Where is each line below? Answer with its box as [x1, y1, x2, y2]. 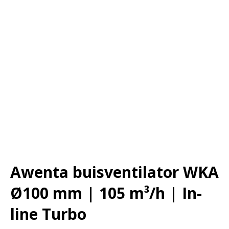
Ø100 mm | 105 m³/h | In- [10, 182, 202, 203]
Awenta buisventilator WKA [10, 162, 219, 182]
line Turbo [10, 203, 86, 224]
